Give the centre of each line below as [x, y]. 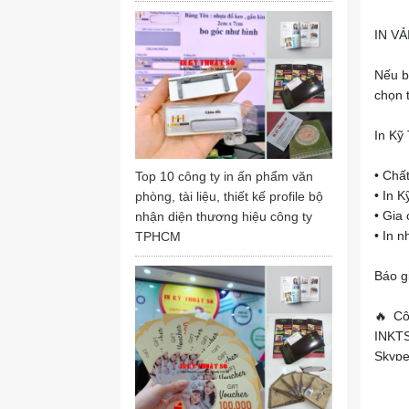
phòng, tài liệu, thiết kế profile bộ [229, 196]
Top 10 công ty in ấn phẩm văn [224, 176]
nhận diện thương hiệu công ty [224, 216]
